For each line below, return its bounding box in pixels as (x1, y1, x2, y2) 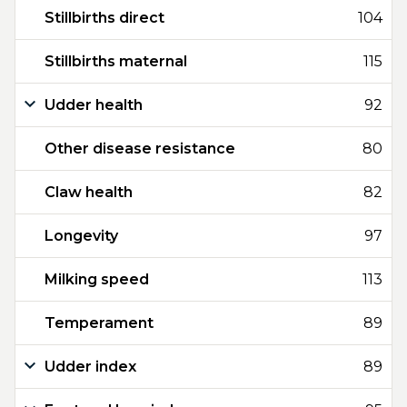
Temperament (45, 314, 154, 332)
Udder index (45, 358, 136, 375)
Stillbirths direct (45, 9, 164, 26)
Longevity (45, 227, 118, 244)
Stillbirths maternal (45, 53, 187, 70)
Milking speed (45, 271, 149, 288)
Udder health (45, 96, 143, 114)
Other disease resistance (45, 140, 235, 157)
